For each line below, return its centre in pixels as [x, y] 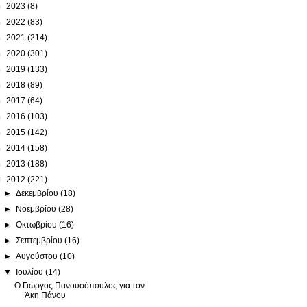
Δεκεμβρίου [38, 193]
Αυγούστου [38, 256]
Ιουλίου [31, 272]
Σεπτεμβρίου [40, 240]
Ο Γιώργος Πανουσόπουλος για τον [79, 285]
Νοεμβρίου [37, 209]
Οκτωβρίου [38, 224]
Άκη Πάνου [45, 295]
